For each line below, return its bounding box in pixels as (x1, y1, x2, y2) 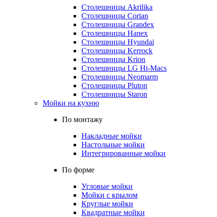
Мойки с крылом (81, 191, 138, 199)
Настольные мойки (81, 140, 145, 149)
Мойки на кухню (43, 99, 99, 107)
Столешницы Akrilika (81, 3, 153, 11)
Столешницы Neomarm (81, 73, 158, 81)
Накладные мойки (81, 132, 142, 140)
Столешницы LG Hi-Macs (81, 64, 167, 72)
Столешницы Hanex (81, 29, 148, 37)
